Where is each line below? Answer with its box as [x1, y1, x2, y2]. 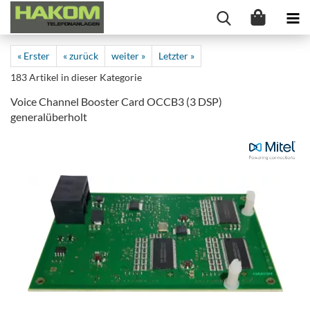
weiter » [111, 50, 145, 62]
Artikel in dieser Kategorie [27, 71, 142, 83]
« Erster [17, 50, 50, 62]
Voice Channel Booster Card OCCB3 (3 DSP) [10, 95, 222, 108]
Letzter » [158, 50, 194, 62]
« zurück [63, 50, 98, 62]
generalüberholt [10, 110, 87, 123]
